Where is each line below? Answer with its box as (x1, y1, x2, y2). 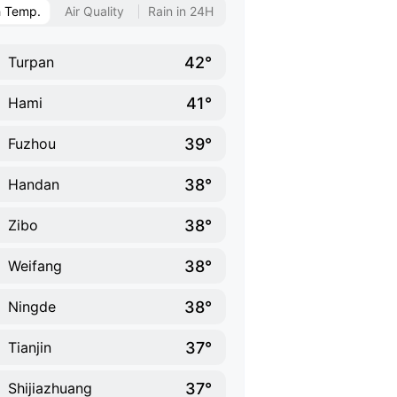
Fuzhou (8, 135, 56, 152)
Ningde (8, 298, 56, 315)
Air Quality (64, 4, 124, 19)
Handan (8, 175, 59, 193)
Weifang (8, 257, 62, 275)
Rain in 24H (148, 4, 214, 19)
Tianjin (8, 339, 51, 356)
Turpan (8, 53, 54, 71)
